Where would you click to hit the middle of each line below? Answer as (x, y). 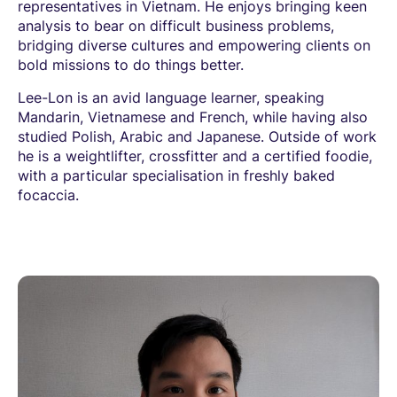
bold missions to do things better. (131, 64)
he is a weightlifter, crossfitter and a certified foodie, (195, 156)
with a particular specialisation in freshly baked (176, 175)
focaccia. (48, 195)
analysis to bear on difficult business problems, (176, 25)
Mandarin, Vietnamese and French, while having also (193, 117)
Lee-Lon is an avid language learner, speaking (171, 97)
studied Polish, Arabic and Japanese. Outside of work (197, 136)
